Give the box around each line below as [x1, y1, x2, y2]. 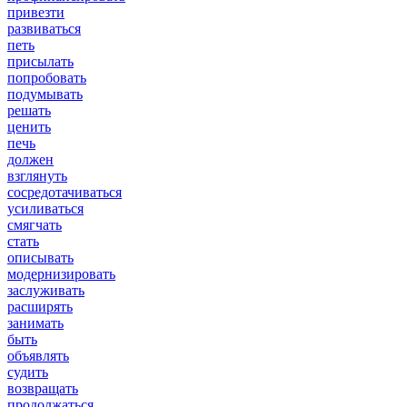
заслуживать [7, 283, 84, 299]
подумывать [7, 86, 83, 103]
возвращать [7, 381, 78, 397]
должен [7, 152, 54, 168]
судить [7, 364, 48, 381]
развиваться [7, 21, 81, 37]
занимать [7, 315, 64, 332]
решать [7, 103, 51, 119]
